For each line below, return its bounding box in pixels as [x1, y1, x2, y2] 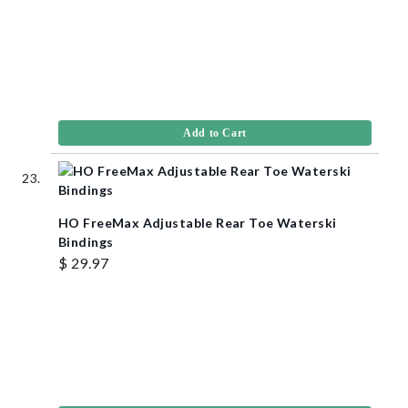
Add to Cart [183, 126, 247, 139]
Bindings [58, 233, 114, 250]
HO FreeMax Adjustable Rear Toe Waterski [58, 214, 337, 230]
